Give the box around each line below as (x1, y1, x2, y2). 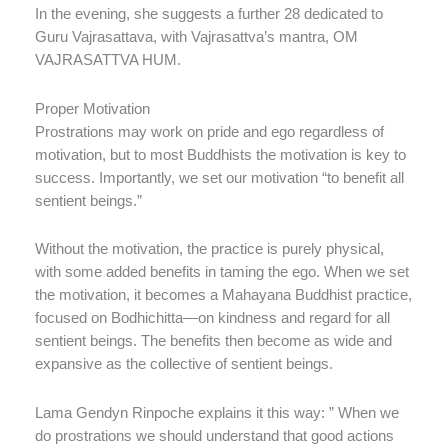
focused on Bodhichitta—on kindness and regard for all (35, 310, 390, 327)
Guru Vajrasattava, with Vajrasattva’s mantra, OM (35, 28, 358, 45)
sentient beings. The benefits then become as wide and (35, 333, 392, 350)
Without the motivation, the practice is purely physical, (35, 241, 384, 258)
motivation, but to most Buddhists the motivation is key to (35, 146, 406, 163)
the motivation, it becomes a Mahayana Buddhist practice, (35, 287, 412, 304)
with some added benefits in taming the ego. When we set (35, 264, 409, 281)
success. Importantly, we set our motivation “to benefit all (35, 169, 404, 186)
